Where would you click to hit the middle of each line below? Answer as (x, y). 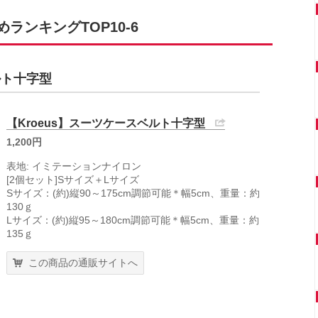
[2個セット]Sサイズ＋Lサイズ (73, 180)
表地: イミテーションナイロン (74, 166)
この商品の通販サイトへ (83, 263)
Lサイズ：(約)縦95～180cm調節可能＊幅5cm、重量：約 (133, 220)
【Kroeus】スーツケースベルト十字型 (106, 123)
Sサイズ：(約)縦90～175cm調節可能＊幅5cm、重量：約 (133, 193)
